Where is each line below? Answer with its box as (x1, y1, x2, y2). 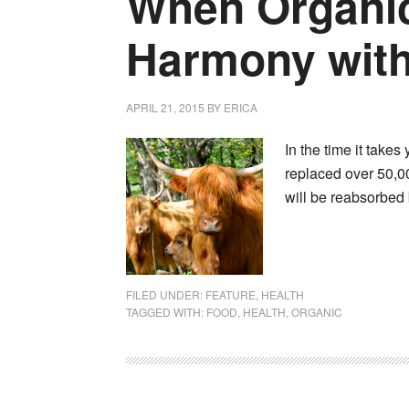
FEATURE (205, 287, 256, 302)
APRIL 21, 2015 (126, 100, 204, 115)
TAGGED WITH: (126, 304, 206, 320)
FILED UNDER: (126, 287, 205, 302)
